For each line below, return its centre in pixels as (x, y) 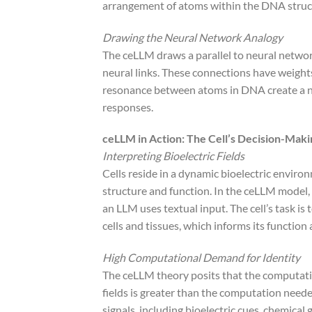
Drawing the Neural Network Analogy (193, 37)
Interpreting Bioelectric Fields (173, 156)
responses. (128, 107)
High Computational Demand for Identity (201, 258)
